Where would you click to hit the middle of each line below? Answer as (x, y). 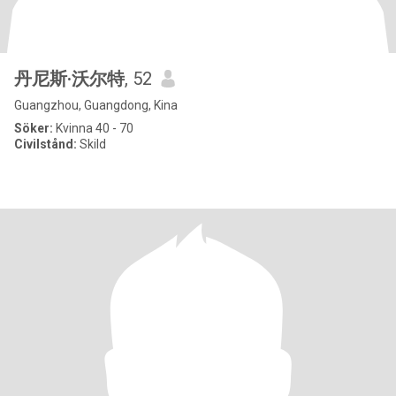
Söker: (34, 128)
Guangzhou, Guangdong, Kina (96, 105)
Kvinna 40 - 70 (93, 128)
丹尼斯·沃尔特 (69, 79)
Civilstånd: (46, 144)
